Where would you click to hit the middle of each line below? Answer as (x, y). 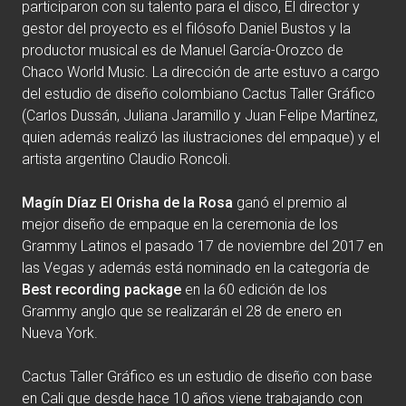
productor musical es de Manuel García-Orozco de (183, 50)
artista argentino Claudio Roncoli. (126, 159)
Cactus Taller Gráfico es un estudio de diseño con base (197, 376)
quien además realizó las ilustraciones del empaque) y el (201, 137)
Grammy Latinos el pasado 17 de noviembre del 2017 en (203, 246)
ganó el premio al (290, 202)
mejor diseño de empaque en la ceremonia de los (180, 224)
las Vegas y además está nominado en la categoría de (196, 267)
